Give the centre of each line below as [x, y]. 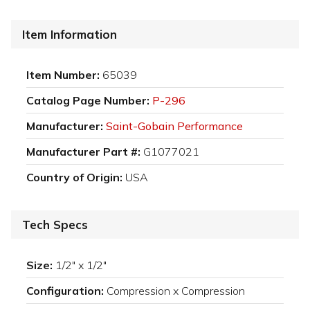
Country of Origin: [74, 177]
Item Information [70, 35]
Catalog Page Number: [88, 101]
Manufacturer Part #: [83, 152]
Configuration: [65, 291]
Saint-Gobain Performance [174, 126]
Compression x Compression [176, 291]
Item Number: [63, 75]
